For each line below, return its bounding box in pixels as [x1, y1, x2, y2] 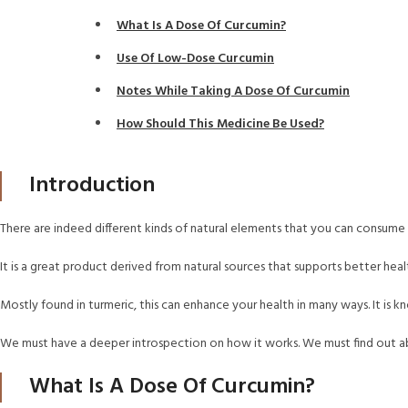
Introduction [29, 168, 155, 203]
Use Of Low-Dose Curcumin [117, 48, 274, 69]
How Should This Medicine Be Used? [117, 114, 324, 135]
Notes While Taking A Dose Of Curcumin [117, 81, 350, 102]
